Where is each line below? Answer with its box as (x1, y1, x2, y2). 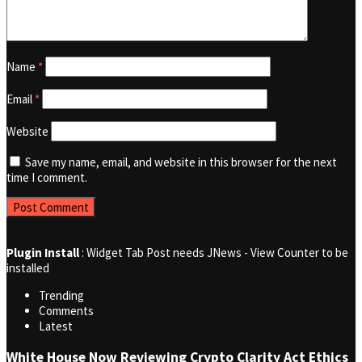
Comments (39, 303, 94, 319)
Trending (39, 288, 84, 304)
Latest (39, 318, 73, 335)
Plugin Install (6, 245, 79, 261)
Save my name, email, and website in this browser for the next (25, 154, 337, 170)
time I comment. (6, 170, 87, 186)
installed (6, 260, 49, 276)
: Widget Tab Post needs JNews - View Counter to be (79, 245, 348, 261)
